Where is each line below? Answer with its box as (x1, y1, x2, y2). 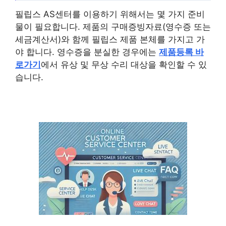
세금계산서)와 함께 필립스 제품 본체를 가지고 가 (15, 34, 205, 45)
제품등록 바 (159, 47, 204, 58)
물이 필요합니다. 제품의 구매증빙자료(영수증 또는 (15, 22, 211, 32)
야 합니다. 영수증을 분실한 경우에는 (15, 47, 159, 58)
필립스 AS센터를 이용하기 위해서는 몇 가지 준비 (15, 9, 205, 20)
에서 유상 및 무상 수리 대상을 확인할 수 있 (41, 60, 207, 70)
